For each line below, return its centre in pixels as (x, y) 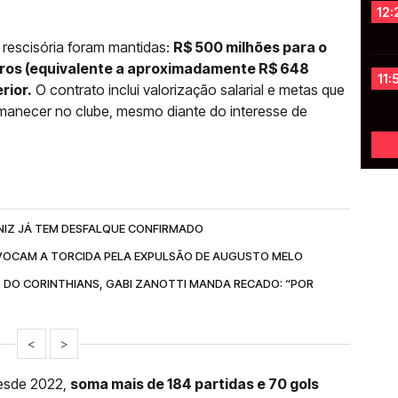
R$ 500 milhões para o (250, 47)
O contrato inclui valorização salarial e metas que (188, 90)
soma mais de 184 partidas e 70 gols (195, 384)
